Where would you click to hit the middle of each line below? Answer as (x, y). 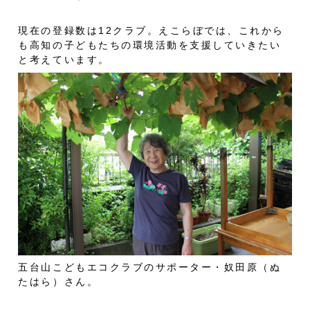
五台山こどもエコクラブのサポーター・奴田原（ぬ (150, 267)
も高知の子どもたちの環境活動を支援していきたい (150, 45)
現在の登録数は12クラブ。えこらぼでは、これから (151, 31)
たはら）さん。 (58, 282)
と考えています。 (64, 60)
